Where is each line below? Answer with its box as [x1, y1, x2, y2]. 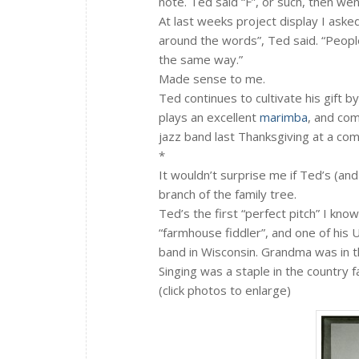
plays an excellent [159, 108, 260, 125]
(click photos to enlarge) [159, 281, 291, 298]
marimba [260, 108, 308, 125]
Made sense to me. [159, 70, 265, 87]
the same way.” [159, 50, 243, 67]
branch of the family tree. [159, 185, 296, 202]
